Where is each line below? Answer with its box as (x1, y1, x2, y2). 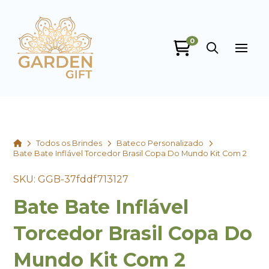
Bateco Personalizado (116, 139, 204, 148)
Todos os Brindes (36, 139, 103, 148)
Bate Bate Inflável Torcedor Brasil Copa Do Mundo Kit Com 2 (13, 149, 247, 159)
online (73, 79, 96, 89)
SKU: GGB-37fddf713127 (13, 173, 129, 185)
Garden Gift (73, 59, 163, 76)
